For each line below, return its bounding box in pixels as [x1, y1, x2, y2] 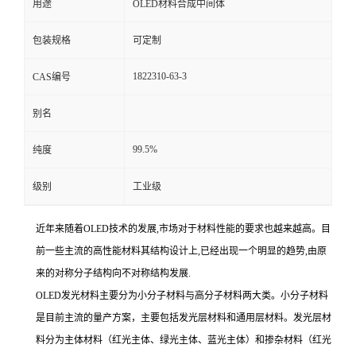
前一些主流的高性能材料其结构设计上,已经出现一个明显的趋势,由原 [36, 246, 327, 257]
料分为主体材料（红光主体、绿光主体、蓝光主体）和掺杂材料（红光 [36, 335, 331, 346]
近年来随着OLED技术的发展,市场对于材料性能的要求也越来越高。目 [36, 223, 331, 234]
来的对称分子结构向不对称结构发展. [36, 268, 191, 279]
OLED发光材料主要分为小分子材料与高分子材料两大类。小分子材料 [36, 290, 328, 301]
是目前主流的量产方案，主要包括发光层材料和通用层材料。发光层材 [36, 312, 331, 323]
